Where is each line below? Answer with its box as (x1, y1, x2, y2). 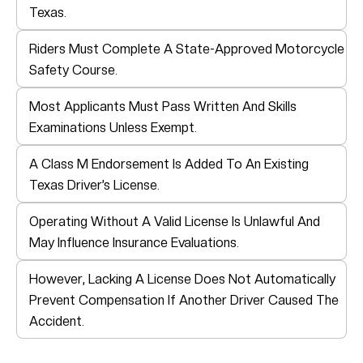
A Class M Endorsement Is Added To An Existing (29, 156, 309, 173)
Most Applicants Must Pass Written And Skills (29, 99, 297, 115)
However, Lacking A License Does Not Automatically (29, 271, 335, 288)
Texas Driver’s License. (29, 177, 160, 194)
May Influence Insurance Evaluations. (29, 235, 239, 251)
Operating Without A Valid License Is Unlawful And (29, 214, 320, 230)
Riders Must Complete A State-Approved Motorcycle (29, 41, 344, 58)
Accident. (29, 314, 84, 330)
